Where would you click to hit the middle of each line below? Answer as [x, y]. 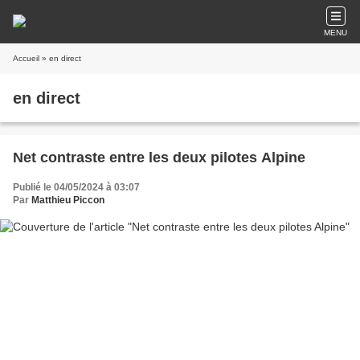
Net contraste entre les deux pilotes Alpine [159, 157]
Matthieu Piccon [68, 200]
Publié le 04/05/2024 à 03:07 [76, 187]
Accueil [26, 58]
